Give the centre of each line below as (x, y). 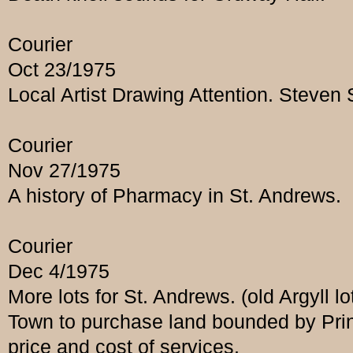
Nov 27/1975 (64, 171)
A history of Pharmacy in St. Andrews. (175, 196)
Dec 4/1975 (59, 271)
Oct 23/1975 (62, 70)
